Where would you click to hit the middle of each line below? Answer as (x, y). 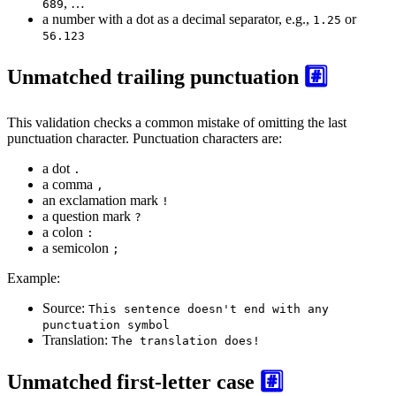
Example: (34, 278)
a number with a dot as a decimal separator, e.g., (178, 19)
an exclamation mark (102, 200)
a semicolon (77, 247)
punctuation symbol (106, 324)
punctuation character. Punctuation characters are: (145, 138)
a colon (65, 232)
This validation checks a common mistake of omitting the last (177, 122)
